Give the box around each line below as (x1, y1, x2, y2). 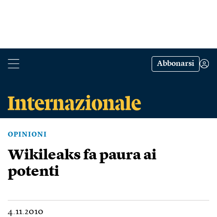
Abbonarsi (157, 60, 194, 68)
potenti (8, 165, 59, 179)
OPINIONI (8, 131, 47, 138)
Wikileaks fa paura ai (8, 148, 156, 163)
